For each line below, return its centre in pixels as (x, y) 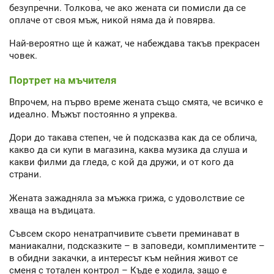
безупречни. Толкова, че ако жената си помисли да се (128, 8)
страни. (25, 175)
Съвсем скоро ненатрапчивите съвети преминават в (124, 234)
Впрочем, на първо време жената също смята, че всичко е (136, 102)
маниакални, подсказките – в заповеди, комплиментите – (137, 246)
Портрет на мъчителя (63, 80)
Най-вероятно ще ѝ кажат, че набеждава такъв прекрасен (135, 44)
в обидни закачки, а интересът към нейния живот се (124, 258)
